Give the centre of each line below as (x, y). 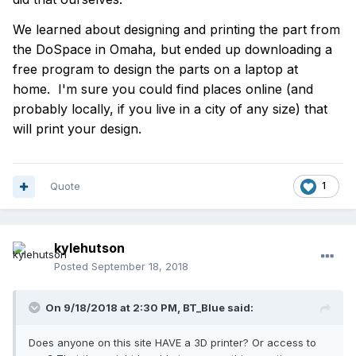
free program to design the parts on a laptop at (155, 70)
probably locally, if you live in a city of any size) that (170, 109)
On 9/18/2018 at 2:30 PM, (114, 308)
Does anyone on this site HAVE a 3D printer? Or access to (172, 343)
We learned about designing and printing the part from (176, 30)
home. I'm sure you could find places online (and (163, 89)
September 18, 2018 (140, 267)
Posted (73, 267)
